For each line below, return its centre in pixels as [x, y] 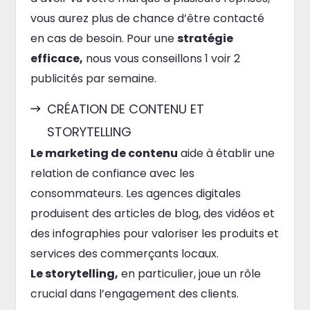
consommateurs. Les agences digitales [135, 193]
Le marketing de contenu [104, 153]
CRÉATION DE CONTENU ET [125, 109]
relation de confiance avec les [112, 173]
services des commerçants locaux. [124, 253]
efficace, [56, 58]
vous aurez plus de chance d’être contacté [147, 18]
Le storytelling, [74, 273]
